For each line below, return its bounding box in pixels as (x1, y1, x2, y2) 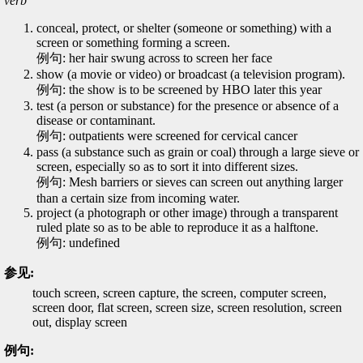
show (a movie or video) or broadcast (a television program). (36, 67, 345, 81)
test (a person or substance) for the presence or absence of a (36, 99, 339, 113)
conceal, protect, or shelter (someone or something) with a (36, 21, 331, 35)
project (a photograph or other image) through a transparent (36, 206, 338, 220)
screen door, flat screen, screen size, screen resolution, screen (32, 301, 342, 314)
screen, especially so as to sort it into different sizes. (36, 160, 298, 173)
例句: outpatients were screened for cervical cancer (36, 129, 297, 143)
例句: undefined (36, 236, 120, 250)
